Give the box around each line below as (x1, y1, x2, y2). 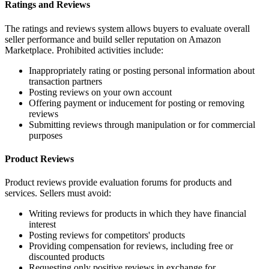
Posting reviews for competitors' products (29, 230, 185, 241)
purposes (29, 130, 62, 141)
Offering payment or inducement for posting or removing (29, 97, 244, 108)
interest (29, 219, 56, 230)
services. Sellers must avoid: (5, 188, 111, 199)
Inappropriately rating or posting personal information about (29, 65, 255, 76)
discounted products (29, 252, 104, 262)
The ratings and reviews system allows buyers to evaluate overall (5, 23, 250, 34)
